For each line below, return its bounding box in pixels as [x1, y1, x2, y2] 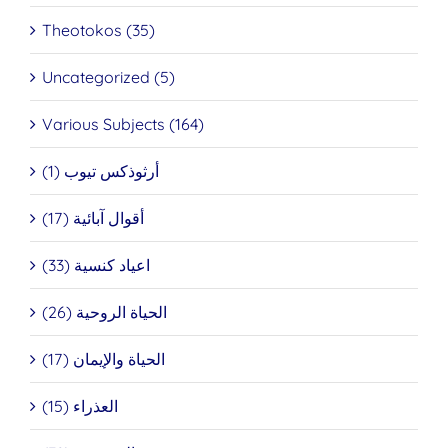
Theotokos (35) [42, 20, 155, 41]
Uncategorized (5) [42, 67, 175, 88]
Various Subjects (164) [42, 114, 204, 135]
